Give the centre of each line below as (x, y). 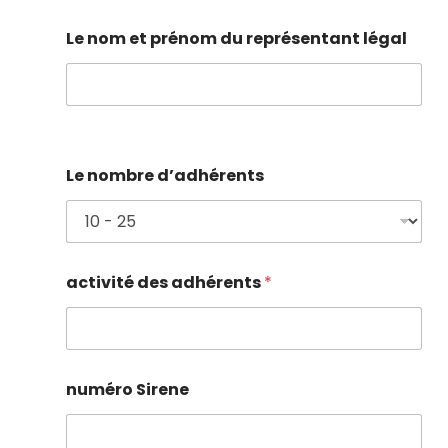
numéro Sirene (127, 390)
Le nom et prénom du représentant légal (236, 39)
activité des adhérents (165, 283)
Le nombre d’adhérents (165, 176)
